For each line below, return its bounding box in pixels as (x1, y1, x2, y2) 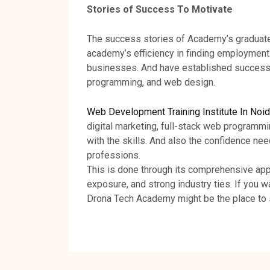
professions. (87, 149, 140, 161)
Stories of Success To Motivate (87, 3, 233, 15)
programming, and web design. (87, 76, 215, 88)
